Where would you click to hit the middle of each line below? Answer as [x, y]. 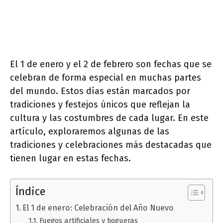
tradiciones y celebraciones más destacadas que [111, 145]
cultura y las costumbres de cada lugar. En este [109, 118]
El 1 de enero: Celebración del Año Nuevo [98, 208]
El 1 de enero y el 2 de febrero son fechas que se [111, 64]
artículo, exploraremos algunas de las [90, 131]
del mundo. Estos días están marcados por [100, 91]
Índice [30, 192]
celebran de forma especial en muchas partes [106, 78]
